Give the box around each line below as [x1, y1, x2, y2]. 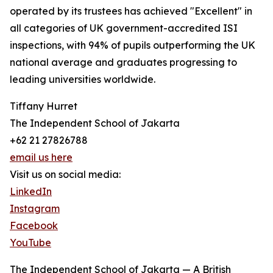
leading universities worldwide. [10, 73, 155, 86]
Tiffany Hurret [10, 100, 77, 113]
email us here [10, 151, 73, 164]
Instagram [10, 202, 60, 215]
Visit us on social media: [10, 168, 121, 181]
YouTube [10, 236, 51, 249]
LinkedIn [10, 185, 52, 198]
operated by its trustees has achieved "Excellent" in [10, 5, 252, 18]
